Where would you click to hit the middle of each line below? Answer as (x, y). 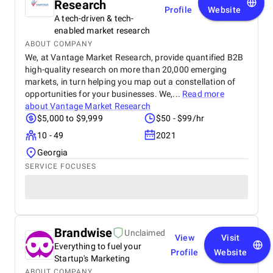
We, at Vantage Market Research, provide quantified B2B (134, 57)
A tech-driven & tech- (94, 18)
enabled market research (102, 30)
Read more (203, 94)
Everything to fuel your (98, 246)
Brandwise (83, 233)
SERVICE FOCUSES (61, 166)
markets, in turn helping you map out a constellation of (130, 82)
